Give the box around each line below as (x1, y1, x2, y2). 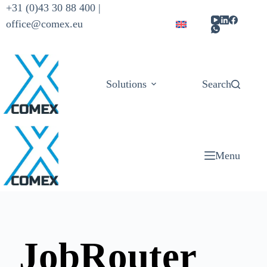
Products (190, 77, 228, 90)
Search (202, 77, 232, 90)
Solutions (105, 77, 147, 90)
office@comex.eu (6, 18, 83, 30)
